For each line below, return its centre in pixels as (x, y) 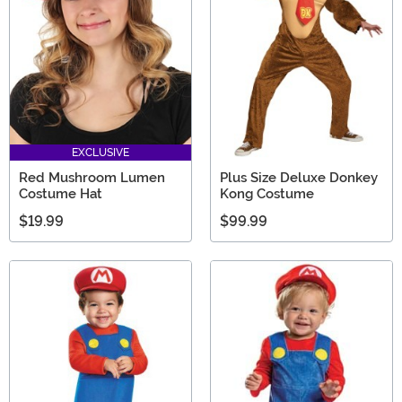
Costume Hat (61, 194)
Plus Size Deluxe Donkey (299, 178)
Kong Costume (267, 194)
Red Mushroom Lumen (92, 178)
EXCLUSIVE (100, 153)
